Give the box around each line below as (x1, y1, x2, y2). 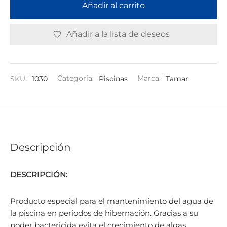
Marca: (137, 73, 163, 83)
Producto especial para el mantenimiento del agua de (10, 196, 213, 206)
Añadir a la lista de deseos (66, 29, 170, 39)
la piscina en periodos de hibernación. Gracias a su (10, 208, 198, 218)
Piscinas (99, 73, 128, 83)
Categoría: (57, 73, 96, 83)
